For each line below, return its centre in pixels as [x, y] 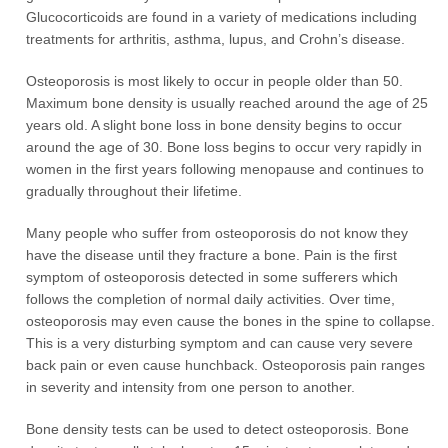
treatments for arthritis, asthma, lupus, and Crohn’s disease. [216, 39]
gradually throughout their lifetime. [134, 191]
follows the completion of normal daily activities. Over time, [211, 299]
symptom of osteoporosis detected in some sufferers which [212, 277]
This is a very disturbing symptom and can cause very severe [220, 343]
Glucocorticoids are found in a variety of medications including [222, 17]
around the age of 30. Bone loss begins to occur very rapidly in [224, 147]
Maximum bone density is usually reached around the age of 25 [227, 103]
